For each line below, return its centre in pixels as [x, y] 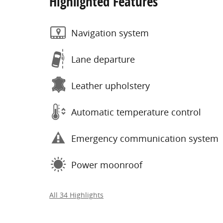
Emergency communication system [145, 138]
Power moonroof [107, 165]
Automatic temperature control [136, 112]
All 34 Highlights [76, 195]
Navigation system [110, 33]
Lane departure [103, 59]
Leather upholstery [111, 85]
